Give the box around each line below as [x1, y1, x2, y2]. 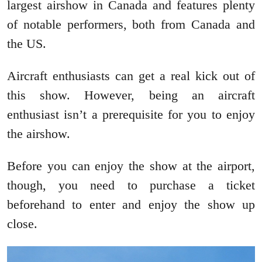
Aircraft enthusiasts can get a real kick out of [7, 68, 255, 84]
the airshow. [7, 126, 70, 142]
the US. [7, 36, 46, 51]
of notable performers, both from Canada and [7, 17, 255, 32]
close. [7, 216, 37, 232]
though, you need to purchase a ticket [7, 178, 255, 193]
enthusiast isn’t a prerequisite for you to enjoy [7, 107, 255, 122]
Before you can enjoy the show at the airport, [7, 158, 255, 174]
